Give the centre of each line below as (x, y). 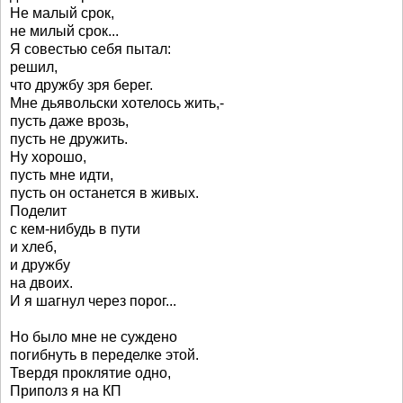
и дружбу (40, 265)
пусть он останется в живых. (104, 193)
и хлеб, (33, 247)
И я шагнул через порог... (93, 301)
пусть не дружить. (69, 139)
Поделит (38, 211)
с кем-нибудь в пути (75, 229)
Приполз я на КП (66, 391)
